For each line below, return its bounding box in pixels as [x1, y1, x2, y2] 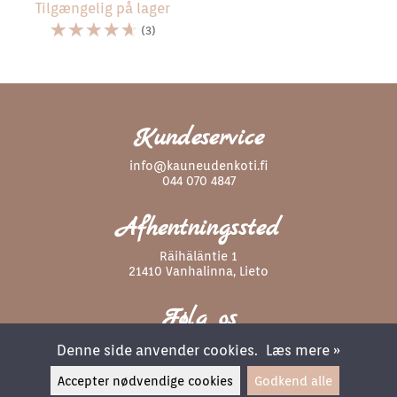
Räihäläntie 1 [160, 248, 237, 263]
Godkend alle [254, 373, 332, 388]
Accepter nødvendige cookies [58, 373, 233, 388]
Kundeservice [133, 122, 264, 154]
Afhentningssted [117, 213, 280, 245]
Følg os [160, 303, 237, 335]
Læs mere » [265, 342, 340, 359]
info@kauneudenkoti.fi [129, 158, 268, 173]
